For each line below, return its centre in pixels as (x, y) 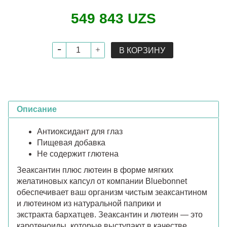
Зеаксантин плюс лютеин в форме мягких (95, 170)
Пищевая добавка (71, 142)
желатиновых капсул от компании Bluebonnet (102, 181)
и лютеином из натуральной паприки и (89, 203)
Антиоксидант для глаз (80, 131)
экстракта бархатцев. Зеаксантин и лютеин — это (110, 214)
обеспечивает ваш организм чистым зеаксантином (112, 192)
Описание (37, 109)
